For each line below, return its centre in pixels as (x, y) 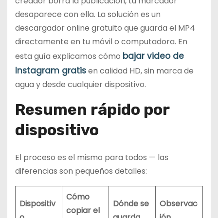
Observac (179, 203)
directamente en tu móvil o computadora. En (101, 41)
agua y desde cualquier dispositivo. (81, 84)
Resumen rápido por (92, 109)
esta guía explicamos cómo (69, 56)
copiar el (83, 210)
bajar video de (153, 56)
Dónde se (131, 203)
